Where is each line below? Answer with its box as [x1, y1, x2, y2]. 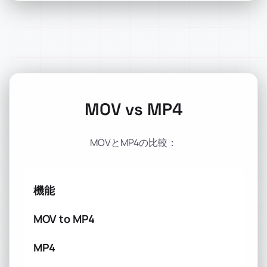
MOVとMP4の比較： [90, 136, 177, 149]
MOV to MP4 [33, 212, 95, 226]
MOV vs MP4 [84, 98, 183, 120]
